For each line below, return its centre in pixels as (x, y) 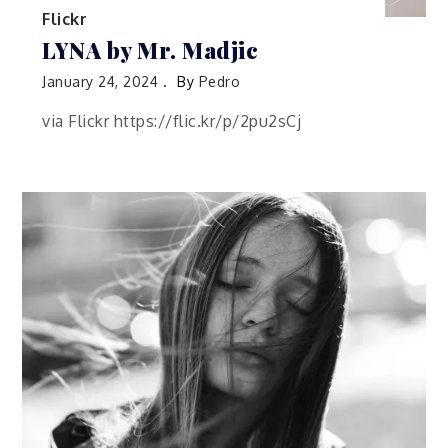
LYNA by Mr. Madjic (150, 50)
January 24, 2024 (100, 82)
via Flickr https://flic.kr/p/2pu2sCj (172, 121)
